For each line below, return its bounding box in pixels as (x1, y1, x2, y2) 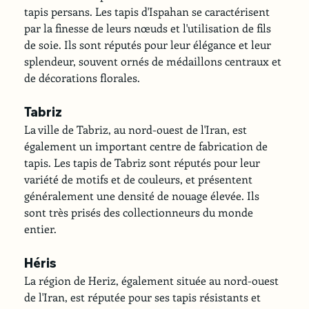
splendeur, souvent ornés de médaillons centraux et (24, 53, 285, 68)
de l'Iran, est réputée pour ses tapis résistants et (24, 289, 264, 304)
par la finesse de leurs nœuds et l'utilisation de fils (24, 20, 275, 35)
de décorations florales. (24, 70, 141, 85)
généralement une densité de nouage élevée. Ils (24, 188, 263, 203)
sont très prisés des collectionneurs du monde (24, 204, 257, 219)
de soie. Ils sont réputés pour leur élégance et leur (24, 37, 275, 52)
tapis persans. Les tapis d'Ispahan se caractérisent (24, 3, 273, 19)
